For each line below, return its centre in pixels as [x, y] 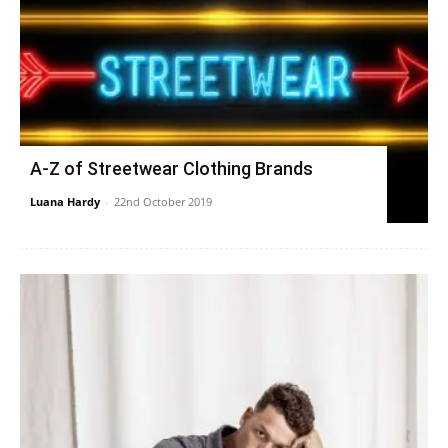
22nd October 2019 [163, 202]
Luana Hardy [65, 202]
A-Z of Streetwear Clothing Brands [171, 169]
